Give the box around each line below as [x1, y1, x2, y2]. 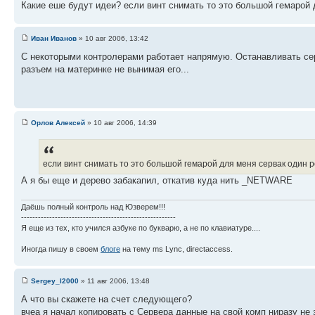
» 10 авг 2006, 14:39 [85, 119, 157, 127]
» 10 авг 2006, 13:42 [77, 34, 148, 43]
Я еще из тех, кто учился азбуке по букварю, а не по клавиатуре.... [21, 224, 260, 233]
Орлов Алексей [31, 119, 85, 127]
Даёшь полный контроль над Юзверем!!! [21, 202, 165, 212]
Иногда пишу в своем [21, 245, 101, 254]
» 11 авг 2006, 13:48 [79, 276, 150, 285]
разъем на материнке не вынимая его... [21, 64, 189, 75]
